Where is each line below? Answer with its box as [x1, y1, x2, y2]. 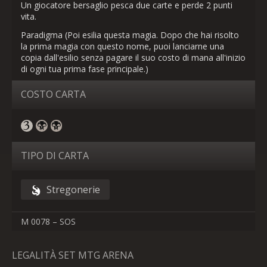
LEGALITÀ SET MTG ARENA [12, 249, 133, 262]
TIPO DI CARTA [21, 149, 89, 162]
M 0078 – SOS [21, 216, 76, 227]
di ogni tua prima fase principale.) [21, 63, 148, 74]
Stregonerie [46, 183, 101, 196]
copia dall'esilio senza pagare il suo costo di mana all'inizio [21, 52, 246, 63]
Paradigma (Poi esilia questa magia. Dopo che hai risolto [21, 29, 239, 41]
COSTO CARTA [21, 88, 86, 101]
